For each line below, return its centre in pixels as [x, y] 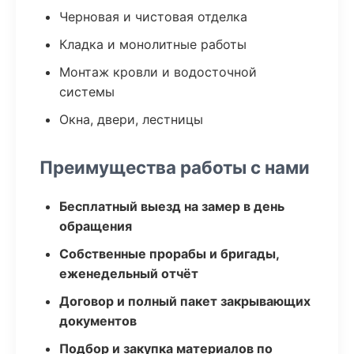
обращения [96, 226]
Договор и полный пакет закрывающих [185, 301]
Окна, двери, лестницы [131, 119]
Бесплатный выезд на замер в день [172, 206]
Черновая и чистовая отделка [153, 17]
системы [87, 92]
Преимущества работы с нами [175, 167]
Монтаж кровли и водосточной [158, 72]
